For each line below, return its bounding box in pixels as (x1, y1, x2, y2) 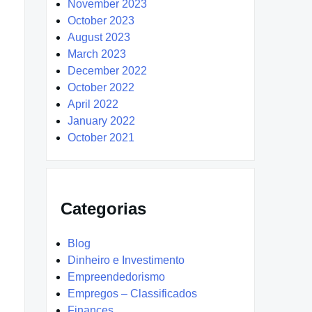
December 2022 (68, 65, 147, 77)
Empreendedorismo (68, 271, 165, 283)
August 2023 (68, 31, 130, 44)
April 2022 (68, 98, 118, 111)
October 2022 (68, 81, 134, 94)
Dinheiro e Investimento (68, 254, 185, 267)
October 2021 (68, 132, 134, 144)
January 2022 (68, 115, 135, 127)
